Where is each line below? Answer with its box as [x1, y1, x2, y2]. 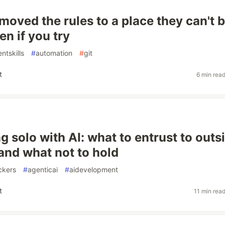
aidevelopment [69, 165, 118, 174]
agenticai [28, 165, 58, 174]
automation [36, 49, 72, 57]
